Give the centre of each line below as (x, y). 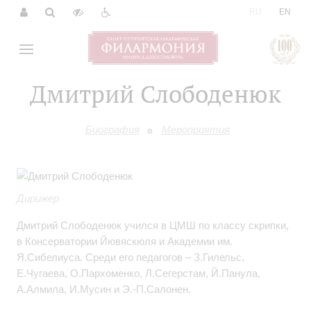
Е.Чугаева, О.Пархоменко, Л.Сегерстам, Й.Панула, (138, 274)
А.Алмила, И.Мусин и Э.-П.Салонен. (104, 289)
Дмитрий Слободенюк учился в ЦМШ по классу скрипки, (153, 226)
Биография (112, 129)
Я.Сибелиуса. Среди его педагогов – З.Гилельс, (131, 258)
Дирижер (38, 199)
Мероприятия (195, 129)
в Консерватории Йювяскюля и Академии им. (125, 242)
